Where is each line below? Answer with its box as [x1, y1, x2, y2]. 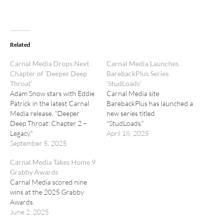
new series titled [107, 109, 155, 117]
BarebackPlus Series [107, 69, 169, 78]
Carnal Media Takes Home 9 [10, 158, 96, 166]
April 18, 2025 [107, 129, 149, 137]
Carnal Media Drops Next [10, 59, 89, 68]
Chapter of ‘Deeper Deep [10, 69, 87, 78]
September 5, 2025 [10, 139, 67, 147]
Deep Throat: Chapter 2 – [10, 119, 87, 127]
